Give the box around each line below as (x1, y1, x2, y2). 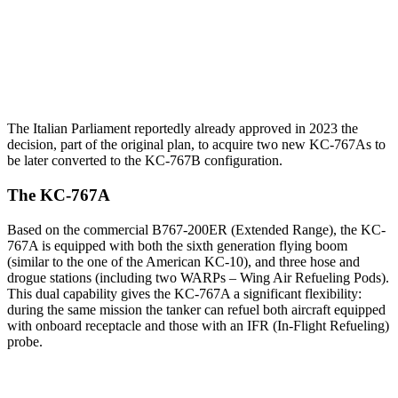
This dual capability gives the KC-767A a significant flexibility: (7, 285, 362, 301)
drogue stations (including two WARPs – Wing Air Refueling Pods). (7, 269, 389, 285)
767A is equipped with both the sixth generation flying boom (7, 237, 347, 253)
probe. (7, 333, 43, 349)
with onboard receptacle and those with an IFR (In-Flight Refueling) (7, 317, 389, 333)
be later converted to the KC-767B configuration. (7, 153, 283, 169)
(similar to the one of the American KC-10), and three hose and (7, 253, 360, 269)
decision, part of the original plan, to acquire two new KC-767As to (7, 137, 386, 153)
